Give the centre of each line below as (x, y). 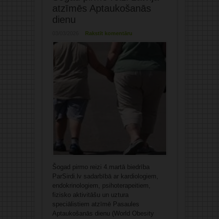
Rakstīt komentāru (109, 33)
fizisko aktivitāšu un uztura (90, 195)
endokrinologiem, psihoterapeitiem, (101, 186)
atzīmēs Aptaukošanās (101, 9)
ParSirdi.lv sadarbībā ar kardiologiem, (105, 176)
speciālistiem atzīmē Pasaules (96, 204)
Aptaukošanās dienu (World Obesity (103, 214)
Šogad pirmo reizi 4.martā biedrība (101, 167)
